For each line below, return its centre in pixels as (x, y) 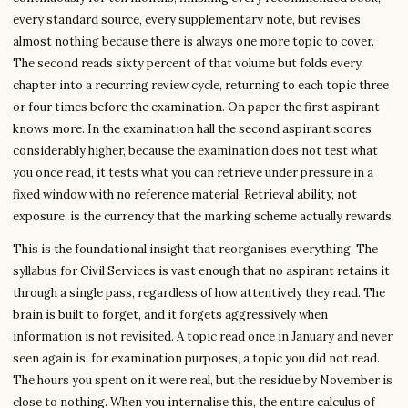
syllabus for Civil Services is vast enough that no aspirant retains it (201, 271)
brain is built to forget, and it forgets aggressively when (170, 315)
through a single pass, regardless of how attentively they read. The (199, 293)
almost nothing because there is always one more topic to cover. (194, 41)
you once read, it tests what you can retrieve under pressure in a (193, 173)
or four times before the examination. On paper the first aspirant (196, 107)
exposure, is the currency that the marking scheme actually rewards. (204, 216)
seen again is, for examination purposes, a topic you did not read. (196, 358)
